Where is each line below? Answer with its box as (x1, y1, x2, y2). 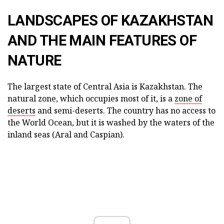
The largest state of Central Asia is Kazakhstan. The (7, 81, 202, 92)
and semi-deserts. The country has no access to (35, 105, 215, 116)
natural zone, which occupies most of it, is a (7, 93, 174, 104)
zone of (174, 93, 202, 104)
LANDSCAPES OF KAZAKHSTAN (7, 12, 213, 29)
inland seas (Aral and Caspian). (7, 129, 124, 140)
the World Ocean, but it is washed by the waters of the (7, 117, 214, 128)
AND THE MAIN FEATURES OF (7, 32, 197, 49)
